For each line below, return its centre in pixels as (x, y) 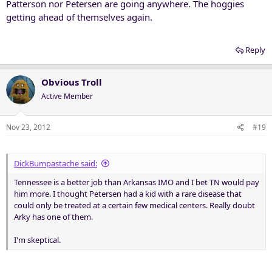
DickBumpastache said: (56, 163)
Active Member (67, 96)
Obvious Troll (72, 82)
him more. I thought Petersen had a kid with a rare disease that (128, 193)
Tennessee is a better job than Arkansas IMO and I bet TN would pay (137, 182)
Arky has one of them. (53, 216)
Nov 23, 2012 (28, 127)
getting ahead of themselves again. (79, 17)
